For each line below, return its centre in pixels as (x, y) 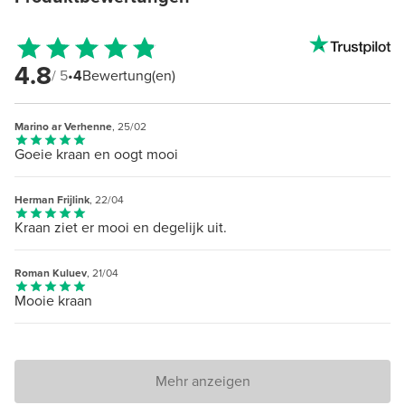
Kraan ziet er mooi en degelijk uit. (121, 228)
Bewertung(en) (129, 76)
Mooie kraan (53, 301)
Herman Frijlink (52, 200)
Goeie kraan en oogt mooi (96, 155)
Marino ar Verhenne (63, 127)
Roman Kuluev (51, 273)
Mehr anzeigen (202, 381)
